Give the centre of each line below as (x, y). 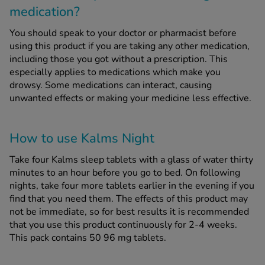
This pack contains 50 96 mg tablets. (88, 237)
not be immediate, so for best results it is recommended (129, 211)
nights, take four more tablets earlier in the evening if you (132, 185)
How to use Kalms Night (82, 138)
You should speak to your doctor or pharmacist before (123, 33)
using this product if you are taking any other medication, (130, 46)
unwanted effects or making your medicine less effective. (130, 98)
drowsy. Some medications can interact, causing (111, 85)
